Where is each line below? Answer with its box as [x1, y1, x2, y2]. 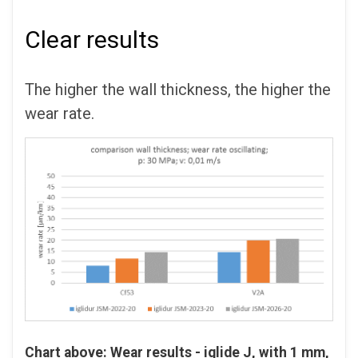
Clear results [25, 26, 159, 54]
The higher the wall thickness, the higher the [25, 79, 331, 99]
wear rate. [25, 103, 94, 123]
